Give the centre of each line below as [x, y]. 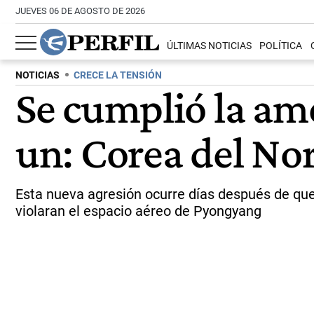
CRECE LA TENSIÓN [118, 75]
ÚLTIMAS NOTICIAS [210, 46]
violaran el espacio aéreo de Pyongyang [138, 211]
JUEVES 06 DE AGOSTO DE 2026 [80, 11]
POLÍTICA [281, 46]
